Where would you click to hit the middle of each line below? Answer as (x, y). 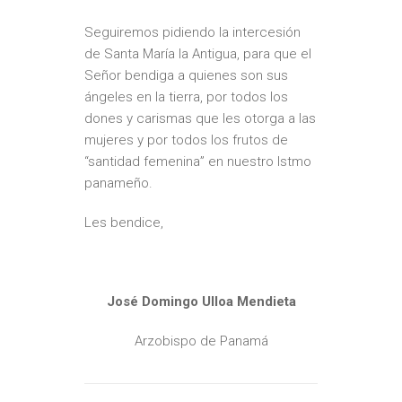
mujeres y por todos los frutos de (186, 140)
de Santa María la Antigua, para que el (198, 54)
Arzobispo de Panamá (201, 341)
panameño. (118, 183)
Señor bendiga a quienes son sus (186, 75)
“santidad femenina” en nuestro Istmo (198, 162)
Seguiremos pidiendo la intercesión (192, 32)
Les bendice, (124, 223)
